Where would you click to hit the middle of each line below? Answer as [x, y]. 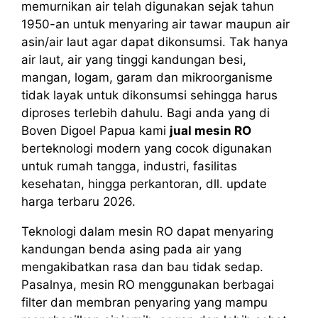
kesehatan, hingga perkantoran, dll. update [144, 183]
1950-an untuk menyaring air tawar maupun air [155, 24]
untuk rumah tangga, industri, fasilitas [129, 166]
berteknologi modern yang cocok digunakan [147, 148]
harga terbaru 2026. [78, 201]
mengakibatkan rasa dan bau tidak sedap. [142, 267]
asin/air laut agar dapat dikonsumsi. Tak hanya [155, 42]
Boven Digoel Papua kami [95, 130]
